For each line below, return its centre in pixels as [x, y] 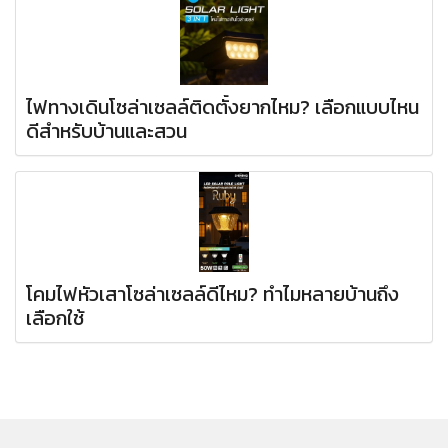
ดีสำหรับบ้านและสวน [106, 131]
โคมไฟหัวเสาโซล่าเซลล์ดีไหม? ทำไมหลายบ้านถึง [212, 294]
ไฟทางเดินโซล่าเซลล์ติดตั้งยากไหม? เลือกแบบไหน [222, 107]
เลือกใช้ [55, 318]
